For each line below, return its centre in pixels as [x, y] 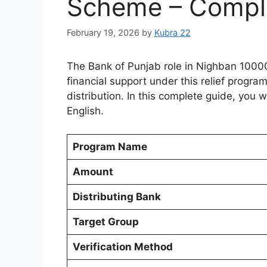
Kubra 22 [173, 33]
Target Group [105, 221]
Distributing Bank [117, 196]
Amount [93, 171]
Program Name [110, 146]
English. [85, 111]
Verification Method [122, 246]
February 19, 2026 [103, 33]
